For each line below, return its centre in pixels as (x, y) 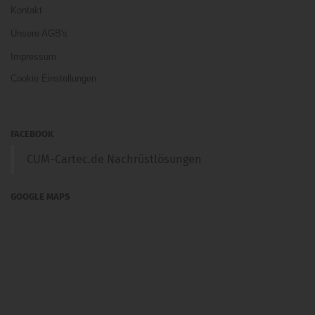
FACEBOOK (32, 134)
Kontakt (26, 10)
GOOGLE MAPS (40, 197)
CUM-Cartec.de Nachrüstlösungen (114, 159)
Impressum (33, 57)
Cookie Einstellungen (53, 78)
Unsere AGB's (39, 33)
